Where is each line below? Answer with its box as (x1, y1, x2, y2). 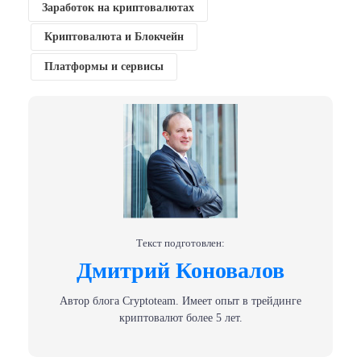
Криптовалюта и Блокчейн (44, 31, 184, 44)
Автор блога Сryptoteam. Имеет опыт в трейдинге (60, 293, 301, 307)
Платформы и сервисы (44, 60, 164, 73)
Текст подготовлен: (136, 236, 225, 249)
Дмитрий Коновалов (77, 257, 284, 283)
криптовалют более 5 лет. (118, 310, 243, 324)
